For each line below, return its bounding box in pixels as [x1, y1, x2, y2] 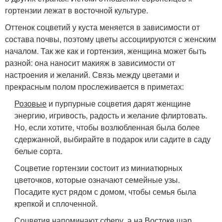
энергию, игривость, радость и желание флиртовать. [14, 110, 208, 121]
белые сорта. [14, 145, 63, 157]
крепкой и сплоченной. [14, 198, 98, 209]
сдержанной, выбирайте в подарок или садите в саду [14, 133, 211, 145]
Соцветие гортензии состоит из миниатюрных [14, 162, 183, 173]
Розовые [14, 98, 47, 109]
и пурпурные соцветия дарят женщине [47, 98, 191, 109]
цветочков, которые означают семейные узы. [14, 174, 180, 185]
